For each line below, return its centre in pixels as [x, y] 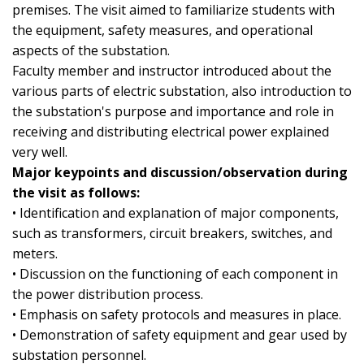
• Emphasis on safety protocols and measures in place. [177, 315]
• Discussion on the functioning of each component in [175, 274]
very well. [40, 152]
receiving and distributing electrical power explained [171, 132]
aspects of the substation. [91, 51]
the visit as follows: [76, 193]
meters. [35, 254]
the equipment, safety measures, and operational [162, 30]
